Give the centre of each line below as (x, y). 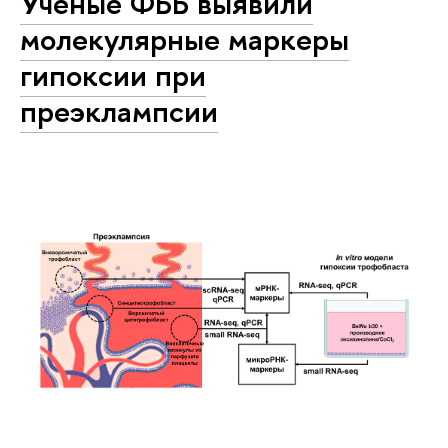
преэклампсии (119, 110)
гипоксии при (113, 74)
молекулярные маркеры (184, 38)
